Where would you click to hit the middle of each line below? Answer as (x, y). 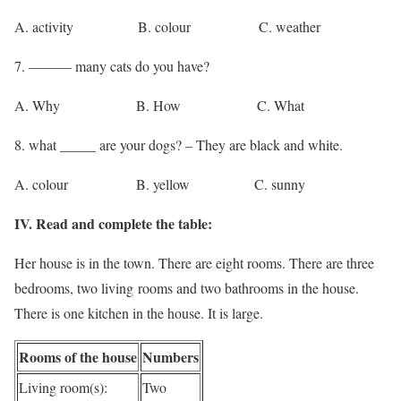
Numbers (171, 357)
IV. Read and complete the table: (113, 224)
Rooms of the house (78, 357)
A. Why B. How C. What (159, 106)
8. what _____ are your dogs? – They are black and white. (179, 145)
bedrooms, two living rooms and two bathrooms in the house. (187, 288)
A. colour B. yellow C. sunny (160, 184)
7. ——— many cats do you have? (112, 66)
